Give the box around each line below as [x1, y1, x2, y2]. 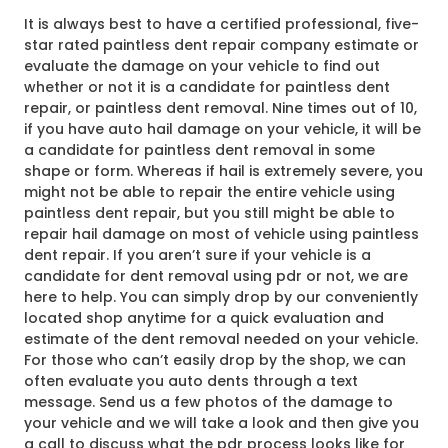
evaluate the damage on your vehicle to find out [24, 56, 380, 77]
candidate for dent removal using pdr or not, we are [24, 266, 408, 287]
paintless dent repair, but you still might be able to [24, 203, 395, 224]
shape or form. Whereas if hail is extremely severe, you [24, 161, 423, 182]
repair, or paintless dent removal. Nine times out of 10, [24, 98, 417, 119]
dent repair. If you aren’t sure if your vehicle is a [24, 245, 371, 266]
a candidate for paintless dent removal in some [24, 140, 375, 161]
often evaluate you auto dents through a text [24, 371, 358, 392]
